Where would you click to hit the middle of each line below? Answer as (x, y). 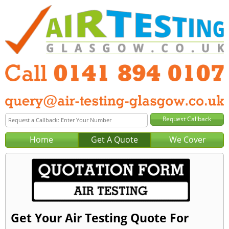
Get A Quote (114, 139)
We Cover (187, 139)
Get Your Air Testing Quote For (100, 217)
